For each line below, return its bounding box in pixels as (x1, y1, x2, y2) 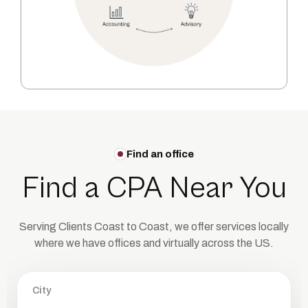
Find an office (126, 148, 194, 160)
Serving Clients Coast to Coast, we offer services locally (19, 221, 289, 233)
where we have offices (34, 237, 143, 250)
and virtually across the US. (143, 237, 274, 250)
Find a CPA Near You (21, 171, 287, 206)
